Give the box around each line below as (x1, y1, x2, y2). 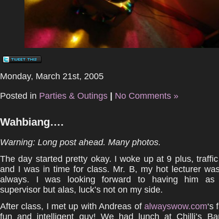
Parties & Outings (39, 91, 108, 101)
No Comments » (115, 91, 178, 101)
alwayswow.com (144, 201, 207, 211)
